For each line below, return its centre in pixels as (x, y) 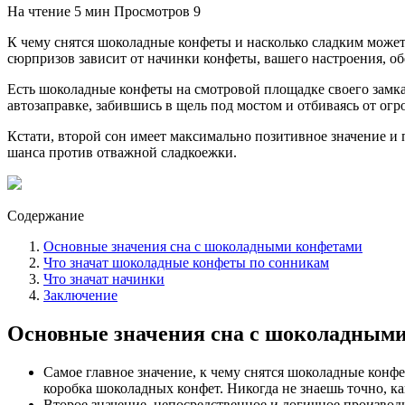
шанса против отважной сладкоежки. (122, 152)
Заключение (80, 295)
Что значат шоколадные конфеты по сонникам (186, 262)
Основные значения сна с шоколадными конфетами (203, 246)
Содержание (46, 215)
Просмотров (152, 11)
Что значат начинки (104, 278)
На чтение (39, 11)
